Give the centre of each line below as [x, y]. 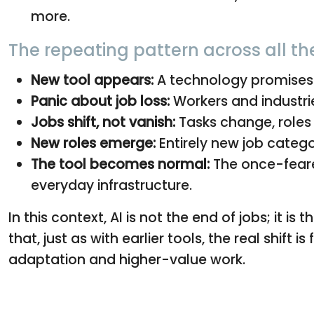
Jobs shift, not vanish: [103, 122]
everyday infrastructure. [111, 185]
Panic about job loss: [100, 101]
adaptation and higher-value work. [127, 259]
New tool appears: [92, 80]
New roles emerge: [93, 143]
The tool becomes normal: [120, 164]
